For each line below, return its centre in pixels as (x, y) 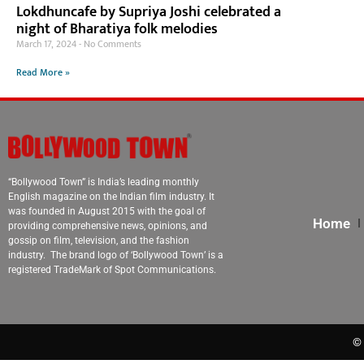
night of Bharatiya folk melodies (117, 30)
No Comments (111, 44)
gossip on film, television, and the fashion (99, 240)
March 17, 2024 (48, 44)
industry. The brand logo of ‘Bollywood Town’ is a (116, 255)
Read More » (43, 73)
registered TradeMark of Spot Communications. (112, 269)
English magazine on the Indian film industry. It (111, 196)
